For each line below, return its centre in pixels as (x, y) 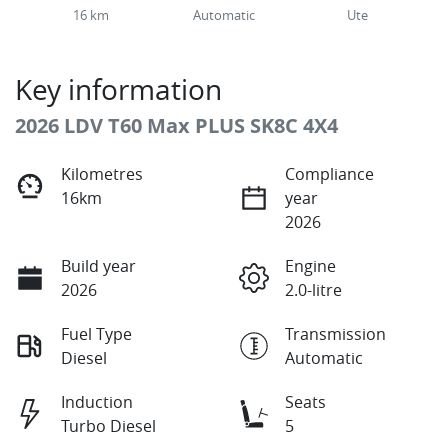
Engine (310, 266)
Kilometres (102, 174)
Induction (97, 402)
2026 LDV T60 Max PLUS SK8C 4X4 (176, 126)
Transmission (335, 334)
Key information (118, 90)
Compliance (329, 174)
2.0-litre (313, 290)
